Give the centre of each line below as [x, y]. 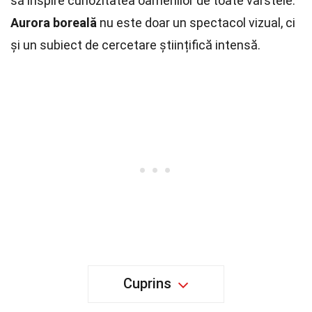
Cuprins [147, 283]
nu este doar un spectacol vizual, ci [196, 23]
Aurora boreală [54, 23]
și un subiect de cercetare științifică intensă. [135, 45]
